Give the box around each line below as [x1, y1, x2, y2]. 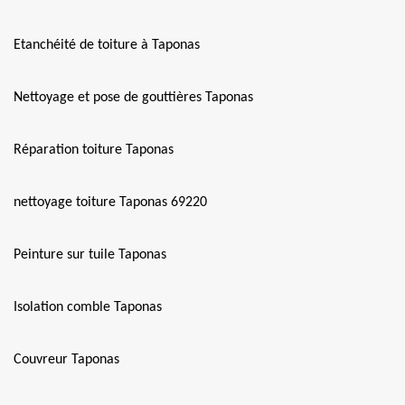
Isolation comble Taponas [14, 300, 162, 315]
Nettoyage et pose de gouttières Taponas [14, 90, 253, 105]
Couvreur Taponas [14, 353, 119, 367]
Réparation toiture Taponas [14, 143, 174, 157]
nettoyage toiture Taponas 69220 [14, 195, 207, 210]
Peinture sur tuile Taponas [14, 248, 166, 262]
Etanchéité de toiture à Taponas [14, 38, 200, 52]
